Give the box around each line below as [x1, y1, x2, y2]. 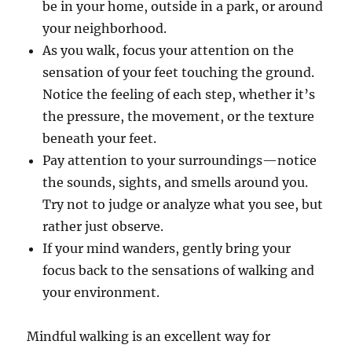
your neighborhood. [42, 20, 167, 37]
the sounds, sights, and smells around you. [42, 174, 309, 191]
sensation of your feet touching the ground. [42, 64, 315, 81]
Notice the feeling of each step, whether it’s [42, 86, 316, 103]
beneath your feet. [42, 130, 157, 147]
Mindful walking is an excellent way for [27, 328, 271, 345]
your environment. [42, 284, 160, 301]
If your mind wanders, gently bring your [42, 240, 291, 257]
